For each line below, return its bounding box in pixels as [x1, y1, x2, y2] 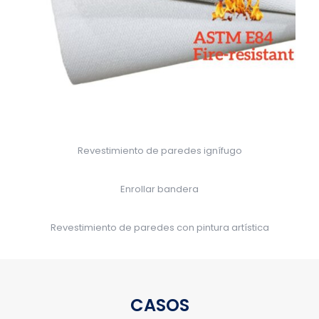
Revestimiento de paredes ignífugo [77, 143, 242, 157]
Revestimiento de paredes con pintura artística [50, 220, 269, 234]
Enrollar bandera [120, 182, 199, 196]
